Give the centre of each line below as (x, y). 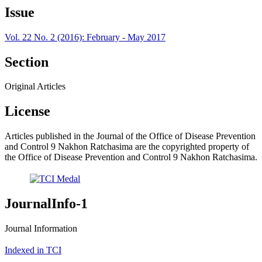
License (27, 111)
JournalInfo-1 (46, 204)
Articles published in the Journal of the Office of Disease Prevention (130, 136)
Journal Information (41, 229)
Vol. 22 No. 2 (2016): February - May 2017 (85, 37)
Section (27, 62)
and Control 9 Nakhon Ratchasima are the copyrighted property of (127, 147)
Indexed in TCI (33, 250)
